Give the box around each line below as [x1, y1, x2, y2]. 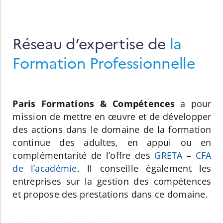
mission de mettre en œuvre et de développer [12, 110, 212, 122]
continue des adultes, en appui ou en [12, 136, 212, 148]
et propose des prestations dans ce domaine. [12, 188, 208, 200]
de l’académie [12, 162, 77, 174]
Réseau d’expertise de [12, 32, 170, 53]
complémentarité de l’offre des [12, 149, 155, 161]
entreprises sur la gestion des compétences [12, 175, 212, 187]
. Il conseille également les [77, 162, 212, 174]
